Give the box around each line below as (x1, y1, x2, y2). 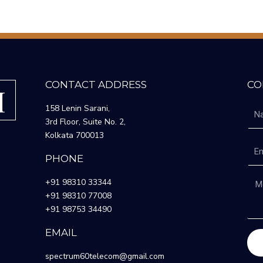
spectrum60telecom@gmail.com (45, 251, 165, 262)
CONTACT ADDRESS (45, 79, 147, 90)
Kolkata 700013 (45, 130, 104, 141)
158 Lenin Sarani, (45, 103, 110, 114)
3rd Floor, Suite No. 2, (45, 116, 126, 127)
